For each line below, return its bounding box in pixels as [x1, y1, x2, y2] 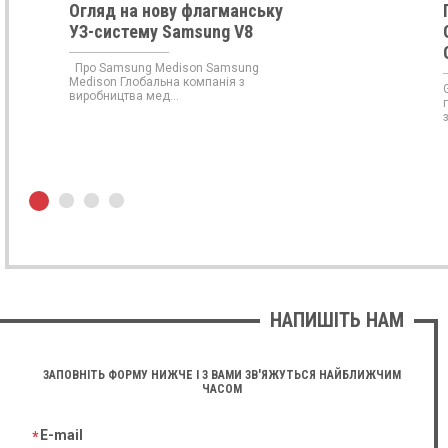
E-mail [40, 426, 83, 443]
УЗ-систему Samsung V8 [68, 20, 253, 42]
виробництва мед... [68, 88, 179, 103]
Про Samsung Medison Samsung [68, 60, 259, 75]
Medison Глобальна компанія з [68, 74, 245, 89]
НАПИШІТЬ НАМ [270, 307, 404, 332]
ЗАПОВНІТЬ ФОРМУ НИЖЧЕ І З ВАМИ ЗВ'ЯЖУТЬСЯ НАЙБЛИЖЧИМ [43, 367, 401, 382]
